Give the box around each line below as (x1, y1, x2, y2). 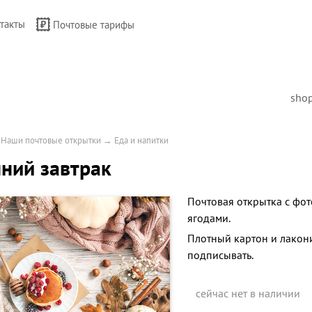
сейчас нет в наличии (196, 286, 300, 300)
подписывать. (187, 248, 253, 262)
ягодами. (187, 211, 231, 225)
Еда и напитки (114, 134, 169, 146)
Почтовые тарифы (53, 18, 134, 31)
